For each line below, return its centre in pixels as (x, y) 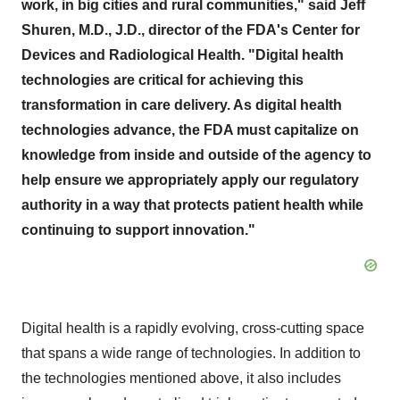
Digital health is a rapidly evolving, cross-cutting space (193, 328)
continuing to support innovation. (135, 230)
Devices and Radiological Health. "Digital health (183, 55)
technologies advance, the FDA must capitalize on (190, 130)
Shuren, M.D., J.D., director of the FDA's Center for (191, 30)
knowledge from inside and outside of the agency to (196, 155)
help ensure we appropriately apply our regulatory (190, 180)
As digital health (286, 105)
